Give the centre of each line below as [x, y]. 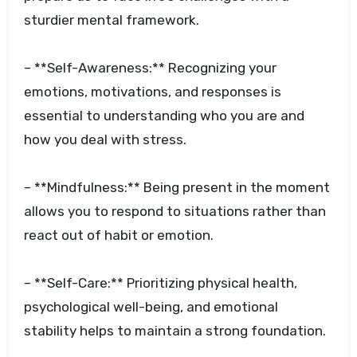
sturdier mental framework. [111, 20]
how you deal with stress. [105, 140]
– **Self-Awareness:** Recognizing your [150, 68]
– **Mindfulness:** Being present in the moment [177, 188]
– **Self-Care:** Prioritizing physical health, [160, 283]
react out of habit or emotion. [118, 235]
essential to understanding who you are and [164, 116]
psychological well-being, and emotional [151, 307]
